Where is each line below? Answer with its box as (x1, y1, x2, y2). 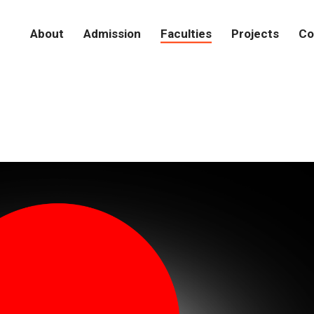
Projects (231, 26, 279, 40)
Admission (83, 26, 141, 40)
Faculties (161, 26, 212, 40)
